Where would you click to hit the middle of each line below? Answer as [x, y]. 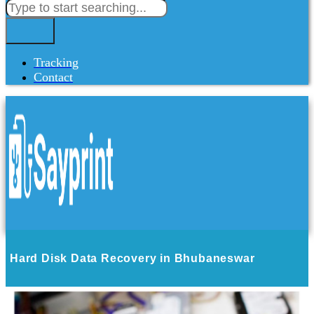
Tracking [56, 62]
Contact [53, 77]
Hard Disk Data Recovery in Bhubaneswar [132, 258]
